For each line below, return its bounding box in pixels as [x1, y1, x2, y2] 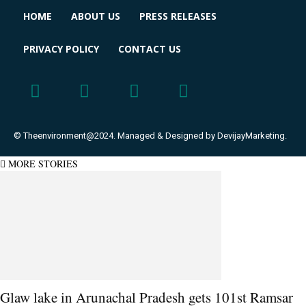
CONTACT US [118, 42, 181, 56]
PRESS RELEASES [139, 10, 217, 23]
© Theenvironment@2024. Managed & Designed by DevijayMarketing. [14, 130, 287, 141]
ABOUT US [71, 10, 120, 23]
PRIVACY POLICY [23, 42, 99, 56]
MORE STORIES [8, 156, 78, 170]
